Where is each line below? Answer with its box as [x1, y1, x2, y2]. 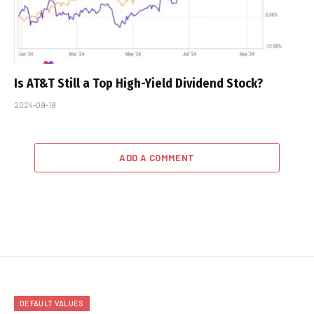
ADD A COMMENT [119, 152, 195, 164]
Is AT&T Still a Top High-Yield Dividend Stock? [14, 76, 263, 92]
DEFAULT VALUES [20, 299, 84, 308]
